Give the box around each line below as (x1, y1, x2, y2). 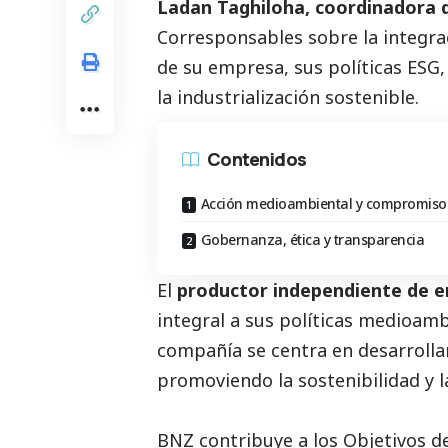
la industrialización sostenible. (157, 85, 419, 110)
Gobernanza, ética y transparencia (200, 230, 424, 250)
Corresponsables (157, 25, 303, 50)
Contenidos (207, 146, 307, 171)
